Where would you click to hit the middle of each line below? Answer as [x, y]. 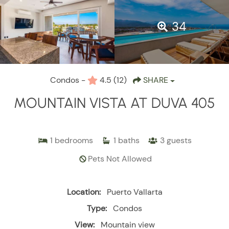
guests [179, 141]
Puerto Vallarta [134, 192]
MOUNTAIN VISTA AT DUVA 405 [114, 103]
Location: [84, 192]
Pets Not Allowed [120, 159]
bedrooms [74, 141]
